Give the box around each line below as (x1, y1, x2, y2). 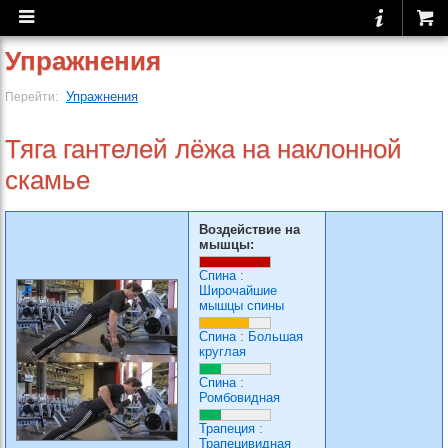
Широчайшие (199, 283, 277, 298)
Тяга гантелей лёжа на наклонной (5, 134, 402, 164)
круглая (199, 344, 246, 359)
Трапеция (199, 421, 255, 436)
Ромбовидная (199, 390, 280, 405)
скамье (5, 165, 90, 195)
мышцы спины (199, 298, 284, 313)
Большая (248, 329, 303, 344)
